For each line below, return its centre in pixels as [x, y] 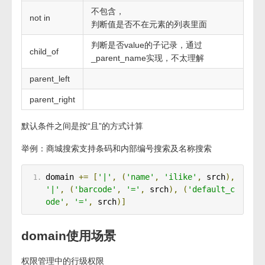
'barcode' [95, 189]
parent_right [52, 99]
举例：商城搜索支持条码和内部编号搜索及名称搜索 [117, 148]
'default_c [211, 189]
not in [40, 18]
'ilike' [180, 177]
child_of [44, 51]
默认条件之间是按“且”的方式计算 [82, 126]
